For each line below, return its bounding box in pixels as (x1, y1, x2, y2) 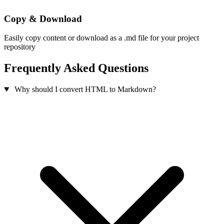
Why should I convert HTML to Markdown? (14, 85, 156, 94)
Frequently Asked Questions (4, 61, 148, 75)
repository (4, 42, 35, 51)
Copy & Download (4, 13, 82, 24)
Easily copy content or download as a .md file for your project (4, 33, 199, 42)
